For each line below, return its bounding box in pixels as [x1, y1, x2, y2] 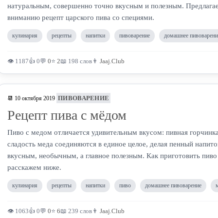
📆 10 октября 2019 [7, 95, 55, 102]
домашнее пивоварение [145, 182, 201, 189]
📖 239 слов [60, 207, 92, 215]
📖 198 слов [60, 57, 92, 65]
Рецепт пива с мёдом [7, 108, 127, 123]
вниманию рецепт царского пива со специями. [7, 14, 154, 21]
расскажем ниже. [7, 163, 61, 171]
